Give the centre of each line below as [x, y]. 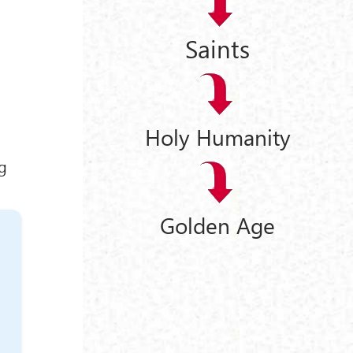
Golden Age [218, 225]
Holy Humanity [217, 137]
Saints [218, 48]
